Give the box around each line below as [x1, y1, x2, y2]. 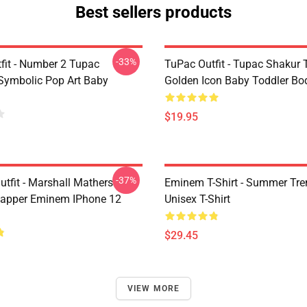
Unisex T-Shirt [164, 193, 230, 206]
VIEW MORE [127, 284, 180, 293]
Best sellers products [75, 3, 232, 22]
